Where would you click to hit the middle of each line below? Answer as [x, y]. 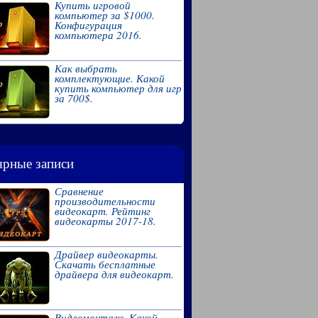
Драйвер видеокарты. [106, 254]
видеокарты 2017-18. [105, 220]
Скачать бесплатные [105, 264]
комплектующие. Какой [109, 78]
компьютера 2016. [98, 34]
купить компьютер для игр [118, 88]
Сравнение [79, 191]
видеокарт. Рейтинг [102, 210]
